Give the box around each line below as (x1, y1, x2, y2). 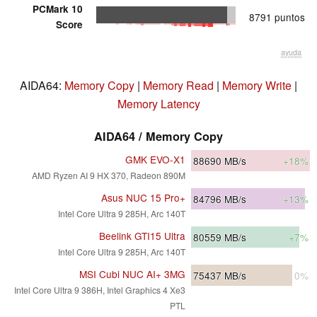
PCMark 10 (33, 2, 83, 16)
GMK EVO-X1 (125, 152, 185, 167)
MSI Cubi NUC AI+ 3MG (79, 267, 185, 282)
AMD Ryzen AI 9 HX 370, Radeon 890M (32, 169, 185, 182)
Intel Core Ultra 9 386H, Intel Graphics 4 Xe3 (14, 284, 185, 296)
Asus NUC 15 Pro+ (101, 190, 185, 205)
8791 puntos (249, 10, 305, 25)
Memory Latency (117, 96, 200, 113)
